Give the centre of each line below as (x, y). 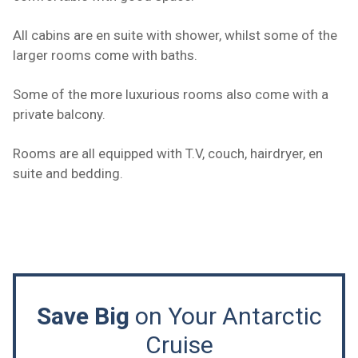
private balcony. (59, 115)
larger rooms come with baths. (107, 56)
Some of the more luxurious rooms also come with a (171, 95)
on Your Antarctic (225, 316)
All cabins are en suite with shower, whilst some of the (175, 36)
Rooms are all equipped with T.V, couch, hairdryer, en (168, 154)
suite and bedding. (68, 174)
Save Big (83, 316)
